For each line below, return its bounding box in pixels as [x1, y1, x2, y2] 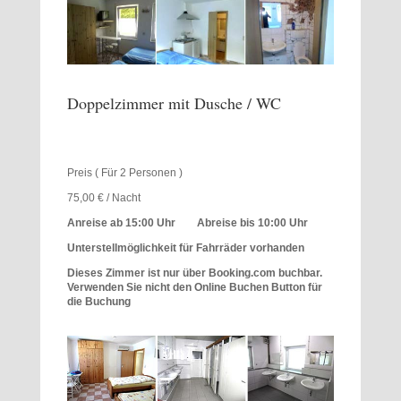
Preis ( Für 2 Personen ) [66, 166, 183, 179]
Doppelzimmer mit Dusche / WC [66, 91, 281, 114]
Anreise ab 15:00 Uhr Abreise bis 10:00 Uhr [66, 216, 308, 229]
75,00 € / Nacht [66, 191, 141, 204]
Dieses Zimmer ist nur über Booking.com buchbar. [66, 266, 322, 279]
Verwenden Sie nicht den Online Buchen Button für [66, 280, 322, 294]
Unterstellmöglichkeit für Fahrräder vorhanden [66, 241, 304, 254]
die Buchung [66, 294, 133, 308]
